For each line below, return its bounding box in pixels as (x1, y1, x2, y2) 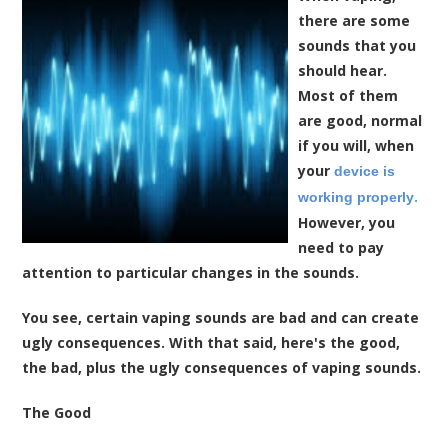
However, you (298, 212, 396, 232)
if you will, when (298, 135, 415, 155)
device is (334, 162, 396, 179)
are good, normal (298, 110, 423, 130)
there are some (298, 10, 411, 30)
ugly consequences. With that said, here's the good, (22, 332, 401, 352)
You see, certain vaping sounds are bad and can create (22, 307, 420, 327)
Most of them (298, 85, 399, 105)
